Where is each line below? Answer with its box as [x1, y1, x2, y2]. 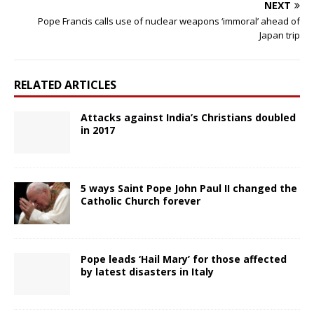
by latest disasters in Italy [81, 264, 214, 278]
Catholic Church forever [81, 193, 200, 207]
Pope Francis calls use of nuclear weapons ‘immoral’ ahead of [38, 14, 300, 27]
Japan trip [259, 28, 300, 41]
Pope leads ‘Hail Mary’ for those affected [81, 252, 287, 266]
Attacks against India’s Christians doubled [81, 110, 296, 124]
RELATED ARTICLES [14, 76, 116, 93]
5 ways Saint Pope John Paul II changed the [81, 181, 297, 195]
